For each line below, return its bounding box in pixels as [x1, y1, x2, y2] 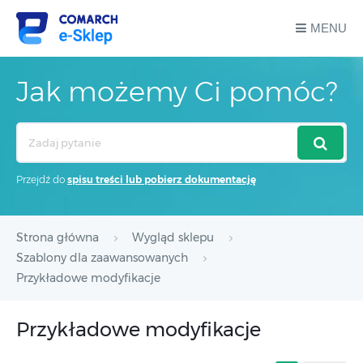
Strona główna [16, 230, 99, 245]
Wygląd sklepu [132, 230, 214, 245]
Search [15, 125, 52, 138]
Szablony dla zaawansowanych [16, 250, 188, 265]
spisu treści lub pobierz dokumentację [67, 173, 256, 186]
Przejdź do [16, 173, 67, 186]
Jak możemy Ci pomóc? [16, 75, 337, 109]
